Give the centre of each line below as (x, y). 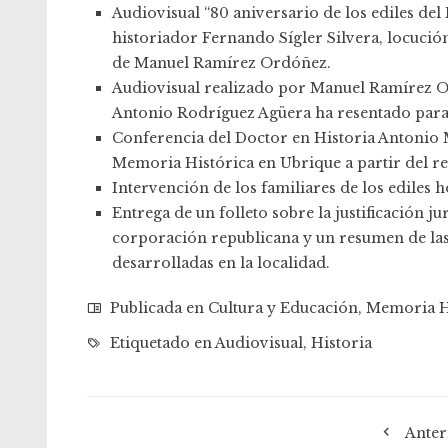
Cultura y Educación (283, 308)
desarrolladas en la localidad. (221, 263)
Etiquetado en (160, 343)
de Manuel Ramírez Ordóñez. (221, 63)
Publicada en (157, 308)
